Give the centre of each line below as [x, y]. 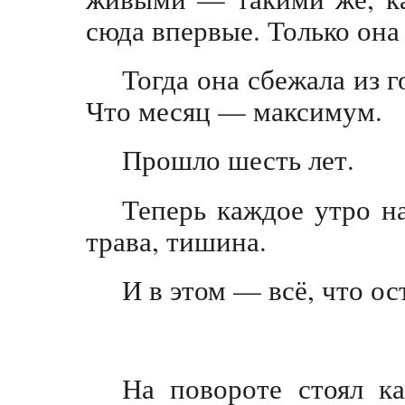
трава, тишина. [176, 240]
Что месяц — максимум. [234, 110]
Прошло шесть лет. [238, 160]
